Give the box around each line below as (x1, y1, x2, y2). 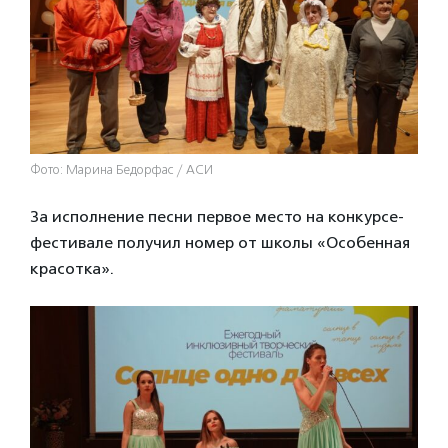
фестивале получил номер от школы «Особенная (30, 232, 410, 252)
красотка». (30, 258, 114, 278)
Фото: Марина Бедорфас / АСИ (30, 161, 213, 178)
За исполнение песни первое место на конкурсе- (30, 206, 404, 226)
